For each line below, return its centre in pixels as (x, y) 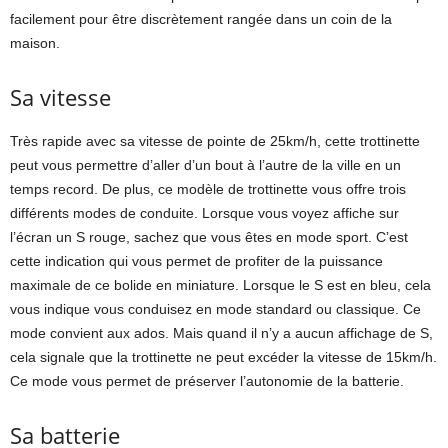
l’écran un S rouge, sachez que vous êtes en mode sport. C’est (209, 237)
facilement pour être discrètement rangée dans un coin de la (201, 19)
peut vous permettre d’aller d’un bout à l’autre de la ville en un (205, 165)
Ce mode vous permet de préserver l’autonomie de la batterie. (207, 381)
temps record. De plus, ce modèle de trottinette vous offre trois (208, 189)
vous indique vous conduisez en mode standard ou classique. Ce (215, 309)
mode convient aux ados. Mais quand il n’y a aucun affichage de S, (221, 333)
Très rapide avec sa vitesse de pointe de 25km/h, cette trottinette (215, 141)
